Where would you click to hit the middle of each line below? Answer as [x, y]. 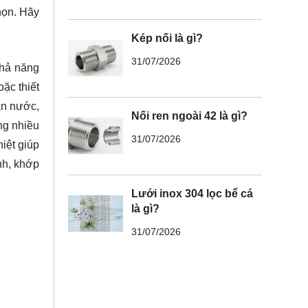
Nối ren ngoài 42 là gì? [189, 115]
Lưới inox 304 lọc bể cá [192, 193]
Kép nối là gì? [167, 38]
